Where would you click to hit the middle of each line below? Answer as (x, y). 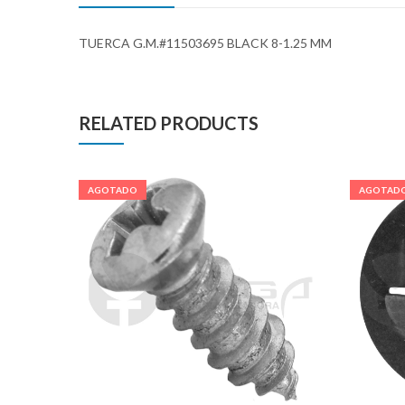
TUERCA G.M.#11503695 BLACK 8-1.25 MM (205, 42)
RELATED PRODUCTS (169, 122)
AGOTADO (113, 189)
